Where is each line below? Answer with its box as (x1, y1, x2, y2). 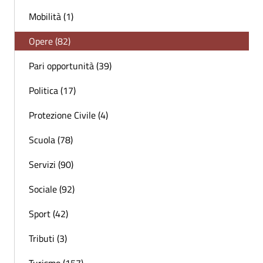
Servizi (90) (29, 157, 73, 172)
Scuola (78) (29, 133, 73, 147)
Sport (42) (29, 207, 68, 221)
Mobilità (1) (29, 9, 73, 24)
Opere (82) (29, 34, 70, 49)
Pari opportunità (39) (29, 59, 112, 73)
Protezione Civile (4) (29, 108, 108, 123)
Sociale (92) (29, 182, 75, 197)
